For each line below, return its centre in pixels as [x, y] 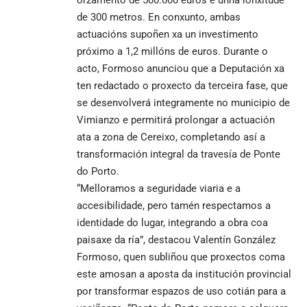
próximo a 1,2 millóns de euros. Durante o [172, 51]
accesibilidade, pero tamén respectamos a [174, 205]
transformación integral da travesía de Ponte [179, 154]
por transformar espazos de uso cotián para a [181, 291]
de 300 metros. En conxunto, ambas [159, 17]
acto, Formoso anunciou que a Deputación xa [181, 68]
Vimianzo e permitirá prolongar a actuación [176, 120]
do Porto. [98, 171]
